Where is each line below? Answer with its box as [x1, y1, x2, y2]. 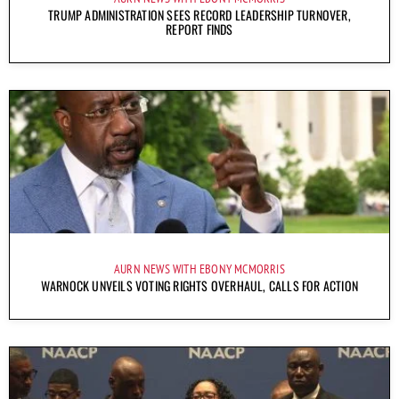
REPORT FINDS [166, 19, 233, 38]
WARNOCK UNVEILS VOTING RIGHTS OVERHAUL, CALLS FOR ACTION [40, 275, 359, 295]
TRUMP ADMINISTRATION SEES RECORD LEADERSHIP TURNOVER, [48, 4, 351, 24]
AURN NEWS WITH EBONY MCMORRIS [114, 260, 285, 277]
